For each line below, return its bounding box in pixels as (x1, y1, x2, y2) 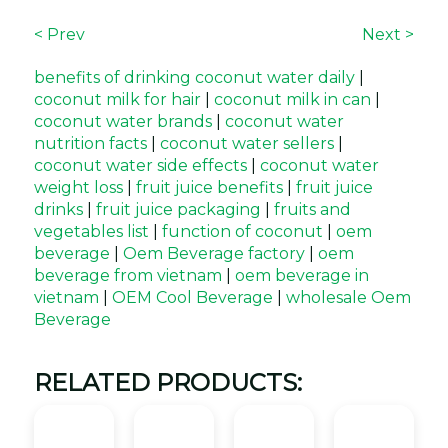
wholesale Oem (286, 288, 411, 307)
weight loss (34, 178, 123, 197)
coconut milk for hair (34, 90, 201, 109)
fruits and (274, 200, 351, 219)
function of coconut (162, 222, 323, 241)
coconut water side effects (34, 156, 247, 175)
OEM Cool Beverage (112, 288, 273, 307)
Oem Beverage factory (123, 244, 305, 263)
